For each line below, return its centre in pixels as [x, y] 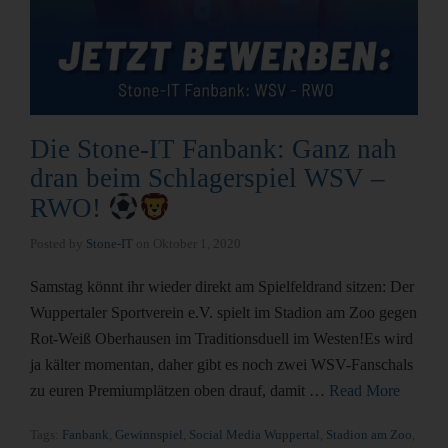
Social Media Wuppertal [254, 434]
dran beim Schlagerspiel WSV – [207, 177]
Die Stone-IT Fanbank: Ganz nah [213, 148]
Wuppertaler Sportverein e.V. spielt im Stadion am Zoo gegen [223, 312]
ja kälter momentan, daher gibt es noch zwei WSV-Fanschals [221, 364]
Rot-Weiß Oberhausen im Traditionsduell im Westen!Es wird [221, 338]
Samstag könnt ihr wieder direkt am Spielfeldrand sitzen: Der [222, 286]
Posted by [58, 243]
